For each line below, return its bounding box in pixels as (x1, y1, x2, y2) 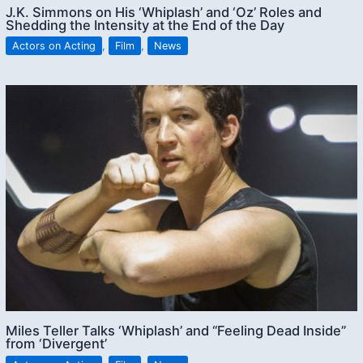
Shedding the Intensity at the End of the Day (6, 16, 285, 33)
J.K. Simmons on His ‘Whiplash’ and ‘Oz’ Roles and (6, 3, 322, 20)
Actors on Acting (12, 39, 96, 52)
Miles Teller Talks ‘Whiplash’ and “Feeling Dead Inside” (6, 322, 347, 340)
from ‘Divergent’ (6, 335, 108, 352)
